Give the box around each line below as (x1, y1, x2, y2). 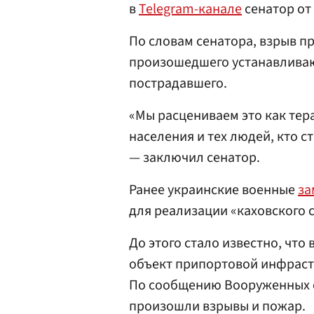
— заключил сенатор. (129, 148, 260, 168)
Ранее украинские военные (129, 180, 298, 200)
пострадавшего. (129, 74, 227, 93)
